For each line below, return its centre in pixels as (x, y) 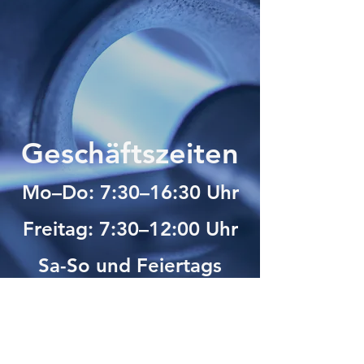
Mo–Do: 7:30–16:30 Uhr (130, 192)
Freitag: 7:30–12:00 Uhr (130, 229)
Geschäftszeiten (130, 153)
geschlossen (130, 302)
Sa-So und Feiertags (130, 265)
